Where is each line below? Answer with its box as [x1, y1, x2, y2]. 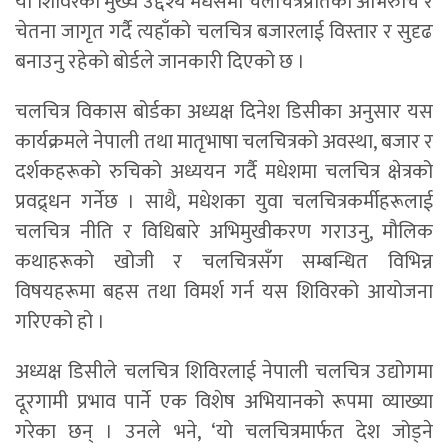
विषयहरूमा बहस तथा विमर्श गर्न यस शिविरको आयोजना [15, 275, 433, 310]
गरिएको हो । [15, 305, 105, 340]
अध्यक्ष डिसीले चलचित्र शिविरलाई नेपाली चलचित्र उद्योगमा [15, 355, 433, 390]
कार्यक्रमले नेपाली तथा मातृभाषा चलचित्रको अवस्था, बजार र [15, 125, 433, 160]
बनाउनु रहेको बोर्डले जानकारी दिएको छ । [15, 45, 305, 80]
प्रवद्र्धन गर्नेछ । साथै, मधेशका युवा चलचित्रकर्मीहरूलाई [15, 185, 433, 220]
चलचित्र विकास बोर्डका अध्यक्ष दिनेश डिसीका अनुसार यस [15, 95, 433, 130]
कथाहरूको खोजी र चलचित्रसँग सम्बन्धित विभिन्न [15, 245, 433, 280]
